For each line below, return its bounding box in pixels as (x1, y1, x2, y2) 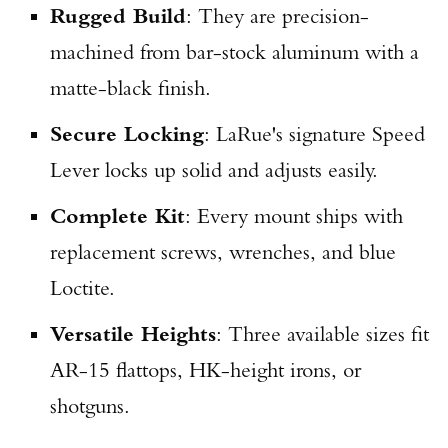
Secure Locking (50, 120, 204, 147)
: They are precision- (186, 2, 369, 29)
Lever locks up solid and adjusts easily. (50, 156, 378, 183)
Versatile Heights (50, 320, 216, 347)
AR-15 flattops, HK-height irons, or (50, 356, 361, 383)
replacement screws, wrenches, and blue (50, 238, 396, 265)
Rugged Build (50, 2, 186, 29)
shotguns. (50, 392, 130, 419)
